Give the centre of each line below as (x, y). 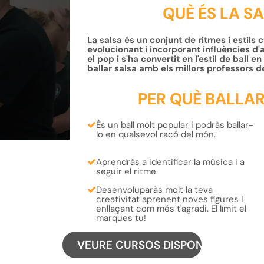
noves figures (209, 199)
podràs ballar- (224, 125)
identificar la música (191, 162)
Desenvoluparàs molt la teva (154, 190)
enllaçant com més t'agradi (151, 209)
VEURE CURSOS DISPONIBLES (154, 245)
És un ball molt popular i (146, 125)
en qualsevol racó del (149, 134)
